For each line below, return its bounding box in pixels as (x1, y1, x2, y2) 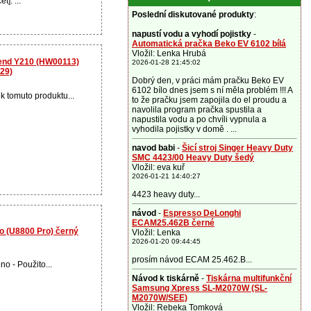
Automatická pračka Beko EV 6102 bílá (132, 39, 286, 49)
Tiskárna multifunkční (206, 274, 292, 283)
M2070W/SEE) (132, 293, 187, 303)
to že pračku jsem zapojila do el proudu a (132, 95, 287, 105)
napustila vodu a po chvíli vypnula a (132, 115, 267, 124)
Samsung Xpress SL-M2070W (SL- (132, 283, 267, 293)
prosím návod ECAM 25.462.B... (132, 255, 252, 264)
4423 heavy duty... (132, 190, 200, 199)
